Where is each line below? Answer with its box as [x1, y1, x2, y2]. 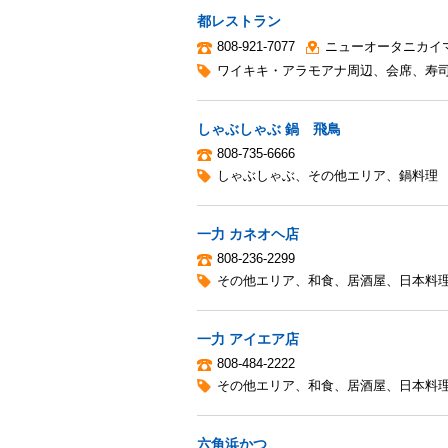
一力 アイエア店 [197, 330, 299, 347]
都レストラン [197, 12, 281, 29]
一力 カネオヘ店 [197, 225, 299, 242]
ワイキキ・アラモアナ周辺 [217, 62, 373, 78]
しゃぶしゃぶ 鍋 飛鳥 [197, 120, 341, 137]
